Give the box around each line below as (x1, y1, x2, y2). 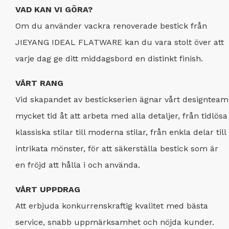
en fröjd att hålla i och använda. (15, 159, 140, 170)
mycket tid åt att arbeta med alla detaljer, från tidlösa (15, 110, 227, 121)
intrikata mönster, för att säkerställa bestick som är (15, 143, 218, 153)
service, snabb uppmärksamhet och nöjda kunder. (15, 217, 214, 227)
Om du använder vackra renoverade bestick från (15, 20, 207, 31)
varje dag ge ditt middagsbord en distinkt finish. (15, 53, 203, 63)
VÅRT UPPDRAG (15, 184, 80, 194)
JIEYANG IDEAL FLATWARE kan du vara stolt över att (15, 37, 224, 47)
